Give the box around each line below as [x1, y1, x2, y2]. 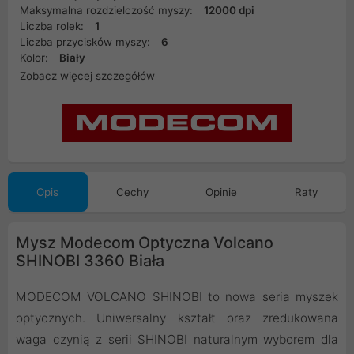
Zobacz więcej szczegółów [20, 69, 155, 82]
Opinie [205, 186, 238, 199]
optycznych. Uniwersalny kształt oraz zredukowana [16, 311, 338, 326]
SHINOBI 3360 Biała [16, 251, 164, 271]
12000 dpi [204, 4, 254, 17]
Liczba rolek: [20, 20, 87, 32]
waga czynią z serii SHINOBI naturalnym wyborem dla [16, 332, 338, 348]
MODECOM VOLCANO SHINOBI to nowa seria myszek [16, 289, 338, 305]
